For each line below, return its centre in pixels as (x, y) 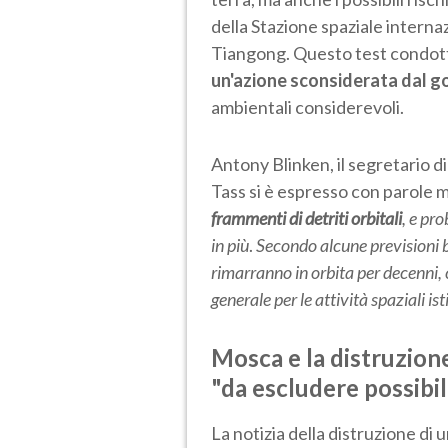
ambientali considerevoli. (307, 106)
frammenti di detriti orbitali (306, 217)
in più (230, 244)
